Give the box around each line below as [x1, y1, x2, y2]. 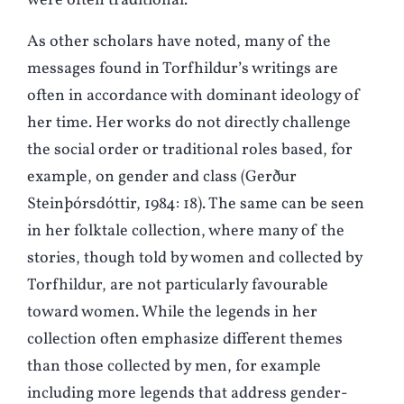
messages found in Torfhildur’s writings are [27, 58, 338, 81]
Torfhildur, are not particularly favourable [27, 274, 328, 298]
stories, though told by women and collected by [27, 247, 363, 271]
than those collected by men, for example [27, 355, 321, 379]
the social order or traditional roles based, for [27, 139, 353, 162]
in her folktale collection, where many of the [27, 220, 344, 243]
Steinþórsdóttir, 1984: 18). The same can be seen [27, 193, 364, 216]
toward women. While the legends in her [27, 301, 317, 325]
